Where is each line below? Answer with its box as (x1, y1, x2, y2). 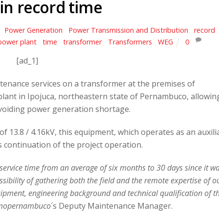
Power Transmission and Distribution (68, 25, 189, 35)
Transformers (108, 37, 152, 47)
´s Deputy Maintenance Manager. (50, 200, 175, 211)
